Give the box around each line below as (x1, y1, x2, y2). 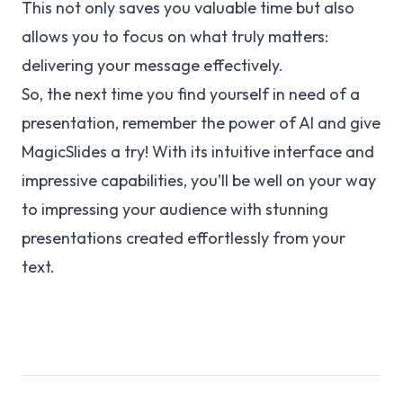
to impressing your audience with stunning (22, 199, 328, 219)
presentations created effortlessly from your (22, 228, 345, 248)
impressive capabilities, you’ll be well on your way (22, 170, 376, 191)
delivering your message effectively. (22, 55, 283, 76)
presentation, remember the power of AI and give (22, 112, 381, 133)
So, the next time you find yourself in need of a (22, 84, 360, 104)
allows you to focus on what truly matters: (22, 26, 328, 47)
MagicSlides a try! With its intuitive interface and (22, 141, 374, 162)
